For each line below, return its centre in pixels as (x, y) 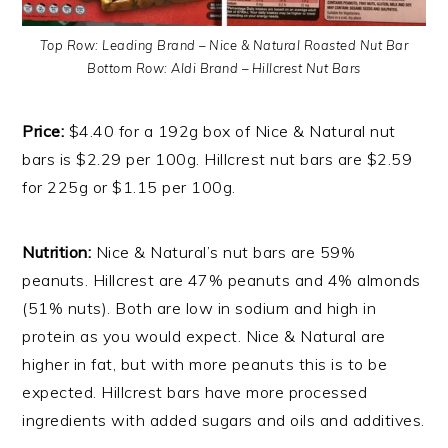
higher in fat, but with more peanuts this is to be (205, 364)
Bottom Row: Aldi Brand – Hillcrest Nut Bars (224, 68)
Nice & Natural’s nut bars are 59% (225, 252)
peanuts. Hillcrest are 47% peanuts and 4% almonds (221, 280)
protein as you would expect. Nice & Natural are (204, 336)
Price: (45, 131)
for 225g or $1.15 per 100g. (129, 187)
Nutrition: (59, 252)
